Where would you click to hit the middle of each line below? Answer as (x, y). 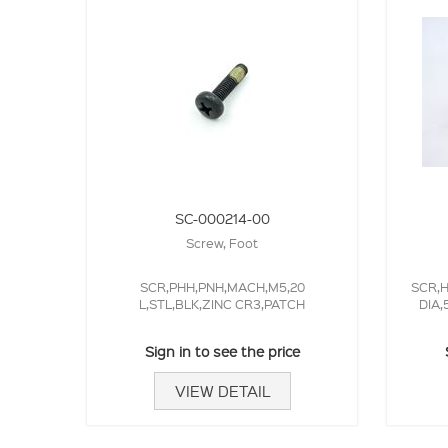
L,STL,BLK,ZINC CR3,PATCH (222, 303)
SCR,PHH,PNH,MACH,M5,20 (222, 286)
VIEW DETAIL (222, 390)
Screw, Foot (222, 242)
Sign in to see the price (222, 350)
